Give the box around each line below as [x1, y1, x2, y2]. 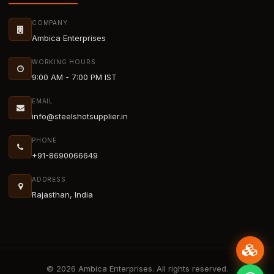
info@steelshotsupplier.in [32, 111, 128, 122]
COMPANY [32, 19, 68, 27]
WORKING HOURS [32, 58, 96, 66]
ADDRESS [32, 176, 66, 183]
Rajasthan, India [32, 190, 93, 200]
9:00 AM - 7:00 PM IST [32, 72, 117, 83]
